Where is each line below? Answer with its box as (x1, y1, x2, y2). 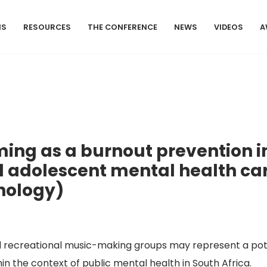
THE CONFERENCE (88, 21, 157, 32)
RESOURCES (23, 21, 71, 32)
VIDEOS (214, 21, 243, 32)
